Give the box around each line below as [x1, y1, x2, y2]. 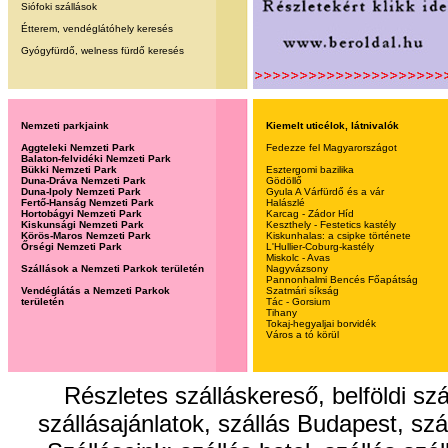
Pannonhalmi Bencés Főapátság [266, 274, 419, 285]
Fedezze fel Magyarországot [266, 142, 398, 153]
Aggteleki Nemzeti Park [21, 142, 136, 153]
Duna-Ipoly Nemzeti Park [21, 186, 142, 197]
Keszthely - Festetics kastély [266, 219, 397, 230]
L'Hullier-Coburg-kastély [266, 241, 375, 252]
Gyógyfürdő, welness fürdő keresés [21, 45, 185, 56]
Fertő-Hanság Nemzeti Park [21, 197, 155, 208]
